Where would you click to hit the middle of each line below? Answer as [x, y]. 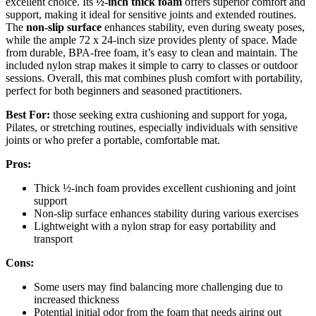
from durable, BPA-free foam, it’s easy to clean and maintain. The [152, 52]
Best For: [28, 114]
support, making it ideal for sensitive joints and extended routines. [151, 14]
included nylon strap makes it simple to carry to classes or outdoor [152, 65]
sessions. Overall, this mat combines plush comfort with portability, [154, 78]
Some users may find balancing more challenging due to [158, 286]
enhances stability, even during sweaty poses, [203, 27]
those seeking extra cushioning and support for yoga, [169, 114]
